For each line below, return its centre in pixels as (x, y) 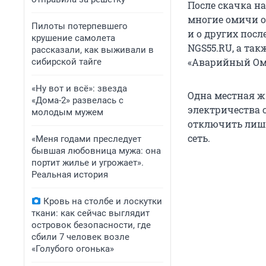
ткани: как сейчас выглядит (91, 213)
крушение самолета (73, 38)
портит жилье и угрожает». (88, 163)
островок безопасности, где (91, 225)
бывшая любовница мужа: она (96, 151)
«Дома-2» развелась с (77, 100)
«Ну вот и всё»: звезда (79, 88)
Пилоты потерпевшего (80, 26)
